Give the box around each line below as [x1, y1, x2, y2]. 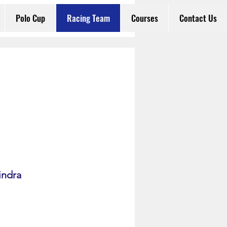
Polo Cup [16, 12, 45, 24]
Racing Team [66, 12, 110, 24]
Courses [131, 12, 158, 24]
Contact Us [179, 12, 217, 24]
